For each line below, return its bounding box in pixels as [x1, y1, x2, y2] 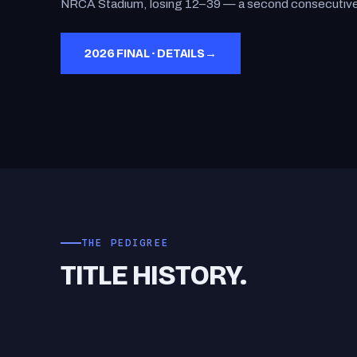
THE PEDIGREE [81, 241, 169, 253]
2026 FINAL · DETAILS [84, 51, 205, 66]
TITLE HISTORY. [61, 263, 247, 296]
